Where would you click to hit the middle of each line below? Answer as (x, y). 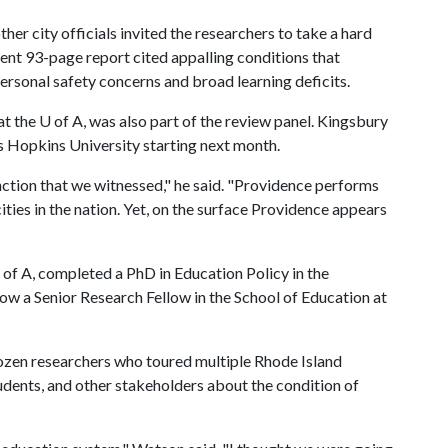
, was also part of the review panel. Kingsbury (235, 120)
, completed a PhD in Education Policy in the (180, 272)
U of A (61, 120)
